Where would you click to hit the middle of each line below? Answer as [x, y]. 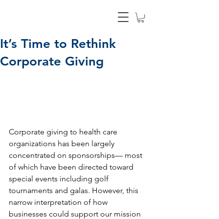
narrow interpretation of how [59, 202]
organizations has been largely [63, 143]
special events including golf [60, 178]
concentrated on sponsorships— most [77, 155]
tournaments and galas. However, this [75, 190]
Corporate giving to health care [64, 131]
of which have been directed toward [72, 167]
